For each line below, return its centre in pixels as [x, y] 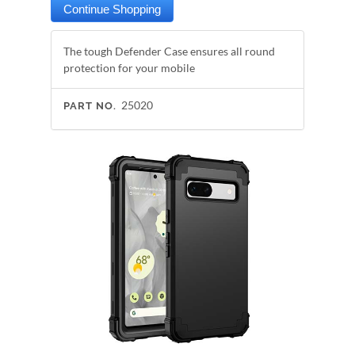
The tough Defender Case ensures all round [169, 51]
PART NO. [90, 106]
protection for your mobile [129, 68]
